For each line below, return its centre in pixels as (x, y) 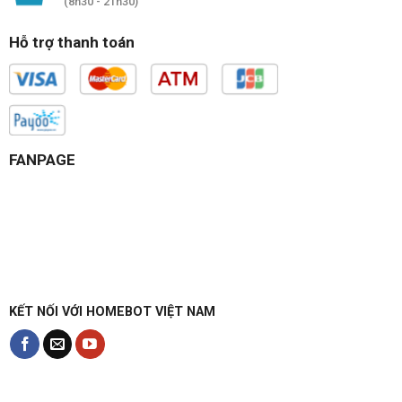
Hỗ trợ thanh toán (71, 43)
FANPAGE (42, 159)
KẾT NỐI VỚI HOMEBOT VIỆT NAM (112, 311)
